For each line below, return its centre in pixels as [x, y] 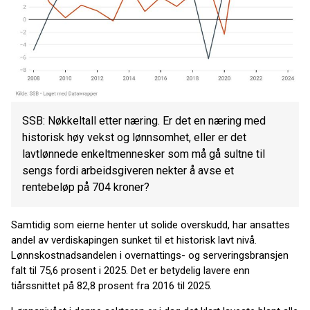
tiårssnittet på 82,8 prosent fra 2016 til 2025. [111, 286]
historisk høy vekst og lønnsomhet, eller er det [134, 138]
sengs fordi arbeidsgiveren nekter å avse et [128, 171]
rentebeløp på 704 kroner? [86, 188]
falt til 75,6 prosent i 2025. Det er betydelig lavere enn [130, 271]
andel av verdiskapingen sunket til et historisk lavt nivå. [134, 240]
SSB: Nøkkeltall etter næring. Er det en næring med [144, 121]
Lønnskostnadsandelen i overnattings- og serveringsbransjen [150, 256]
